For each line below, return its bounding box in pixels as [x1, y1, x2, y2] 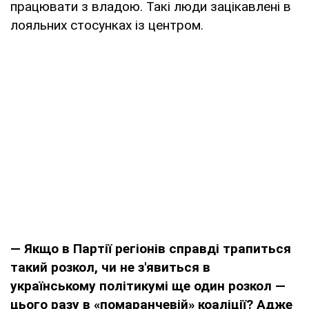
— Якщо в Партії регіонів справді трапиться [10, 240, 291, 257]
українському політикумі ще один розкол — [10, 277, 286, 294]
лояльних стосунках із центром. [10, 17, 203, 33]
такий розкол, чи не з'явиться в [10, 259, 210, 275]
